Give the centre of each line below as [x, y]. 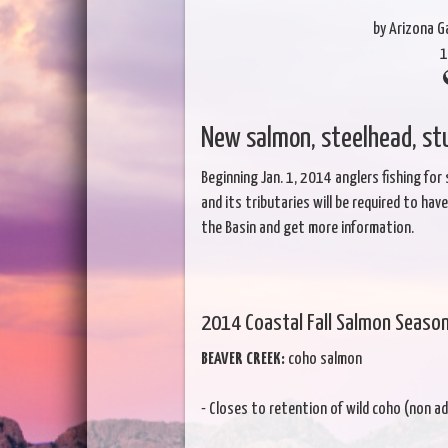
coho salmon [323, 359]
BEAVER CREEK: [242, 359]
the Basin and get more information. [307, 228]
